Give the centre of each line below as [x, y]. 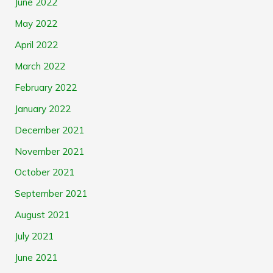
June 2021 [36, 257]
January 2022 [42, 108]
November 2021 [49, 151]
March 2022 [40, 66]
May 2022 [36, 23]
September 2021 [51, 193]
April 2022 [36, 45]
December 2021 [49, 129]
